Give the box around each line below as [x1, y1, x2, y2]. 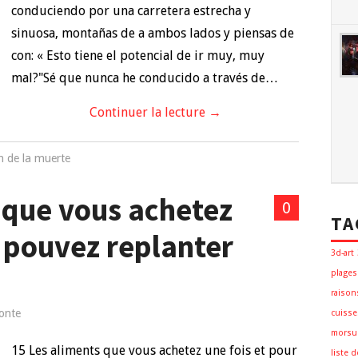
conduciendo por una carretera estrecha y [11, 3, 251, 18]
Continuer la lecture [89, 105, 209, 120]
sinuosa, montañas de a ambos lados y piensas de [11, 26, 294, 41]
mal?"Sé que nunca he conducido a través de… [11, 70, 278, 86]
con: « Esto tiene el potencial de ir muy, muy [11, 48, 265, 63]
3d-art [331, 248, 354, 258]
